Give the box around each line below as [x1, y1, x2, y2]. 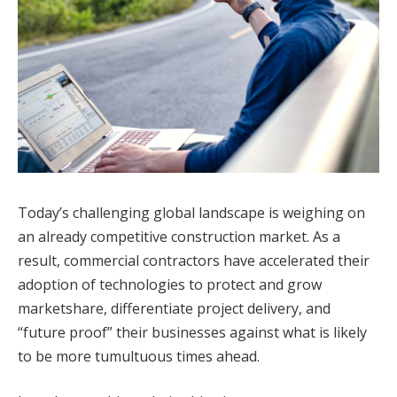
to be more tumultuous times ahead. [18, 346, 260, 366]
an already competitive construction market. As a [18, 226, 340, 246]
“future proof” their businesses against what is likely [18, 322, 367, 342]
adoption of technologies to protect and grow [18, 274, 322, 294]
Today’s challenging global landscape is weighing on [18, 202, 365, 222]
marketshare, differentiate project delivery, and [18, 298, 331, 318]
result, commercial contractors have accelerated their [18, 250, 370, 270]
